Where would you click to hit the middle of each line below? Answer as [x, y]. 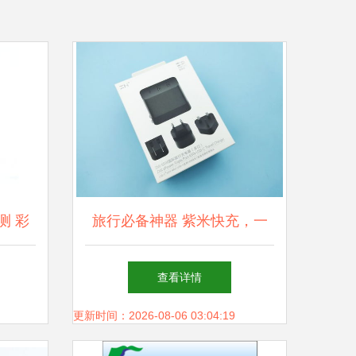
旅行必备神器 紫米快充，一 [180, 221]
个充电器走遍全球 [180, 269]
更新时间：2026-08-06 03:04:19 [154, 315]
